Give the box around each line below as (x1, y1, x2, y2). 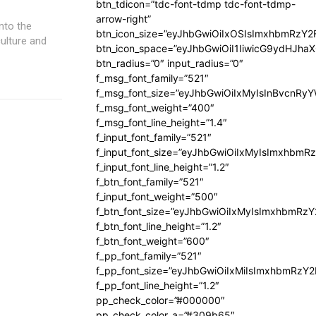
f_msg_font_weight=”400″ (96, 102, 214, 114)
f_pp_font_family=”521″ (96, 250, 202, 262)
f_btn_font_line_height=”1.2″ (96, 220, 221, 232)
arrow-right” (96, 13, 151, 25)
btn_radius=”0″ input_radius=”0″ (96, 57, 243, 69)
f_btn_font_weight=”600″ (96, 235, 209, 247)
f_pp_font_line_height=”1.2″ (96, 279, 219, 291)
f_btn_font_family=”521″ (96, 176, 204, 188)
